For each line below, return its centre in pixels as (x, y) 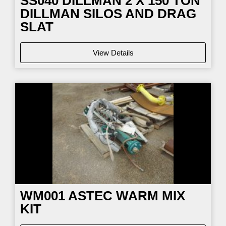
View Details (113, 53)
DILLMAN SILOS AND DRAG (108, 13)
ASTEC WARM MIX (125, 196)
